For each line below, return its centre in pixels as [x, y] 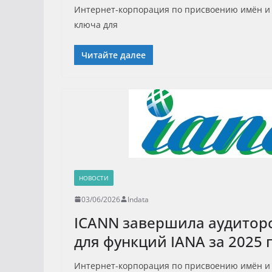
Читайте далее [114, 55]
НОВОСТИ [94, 178]
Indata [138, 199]
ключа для [96, 24]
